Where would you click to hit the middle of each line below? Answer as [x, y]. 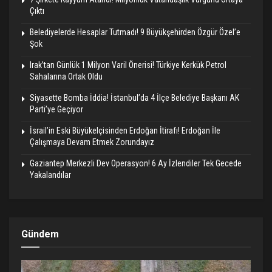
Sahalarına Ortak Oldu [66, 77]
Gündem [40, 234]
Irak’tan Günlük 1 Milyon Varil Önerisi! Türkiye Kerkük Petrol [128, 65]
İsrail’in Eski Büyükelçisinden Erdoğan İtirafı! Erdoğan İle [125, 131]
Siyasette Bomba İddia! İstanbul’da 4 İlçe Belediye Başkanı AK [134, 98]
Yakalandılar [50, 175]
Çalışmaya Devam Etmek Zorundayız [92, 142]
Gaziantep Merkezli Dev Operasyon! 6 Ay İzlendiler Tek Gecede [136, 164]
